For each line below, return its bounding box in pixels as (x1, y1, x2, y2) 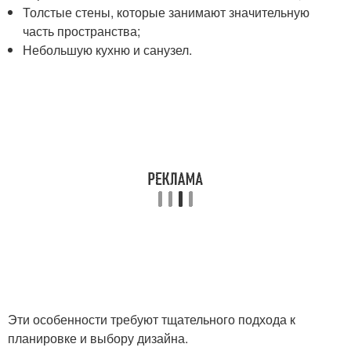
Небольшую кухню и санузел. (23, 41, 193, 59)
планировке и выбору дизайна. (8, 329, 188, 347)
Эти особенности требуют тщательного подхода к (8, 310, 295, 328)
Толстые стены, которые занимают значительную (23, 3, 310, 21)
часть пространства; (23, 22, 141, 40)
